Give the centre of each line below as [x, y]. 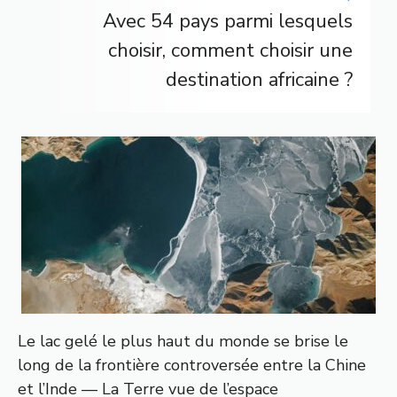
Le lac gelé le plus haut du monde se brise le [183, 342]
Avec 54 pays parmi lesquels [228, 22]
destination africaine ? [259, 80]
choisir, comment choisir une [230, 51]
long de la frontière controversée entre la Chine [192, 366]
